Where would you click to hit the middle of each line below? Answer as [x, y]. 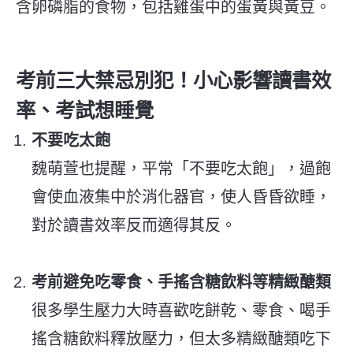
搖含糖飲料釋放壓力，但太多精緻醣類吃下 [181, 338]
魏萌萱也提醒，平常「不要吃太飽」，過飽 [181, 168]
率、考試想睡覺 [85, 110]
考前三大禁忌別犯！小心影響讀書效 [173, 80]
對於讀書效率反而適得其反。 [134, 225]
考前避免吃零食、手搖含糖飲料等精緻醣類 [181, 282]
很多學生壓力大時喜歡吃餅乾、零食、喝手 [181, 310]
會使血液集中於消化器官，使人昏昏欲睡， [181, 197]
